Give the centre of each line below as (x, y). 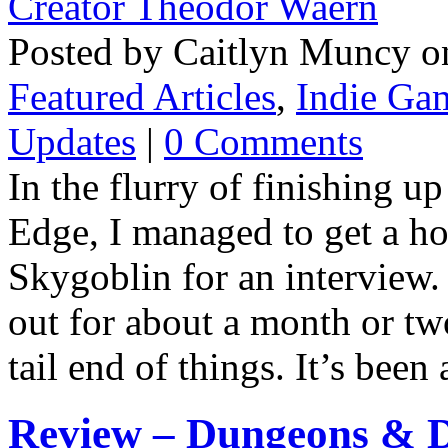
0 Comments (263, 141)
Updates (72, 141)
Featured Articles (142, 96)
